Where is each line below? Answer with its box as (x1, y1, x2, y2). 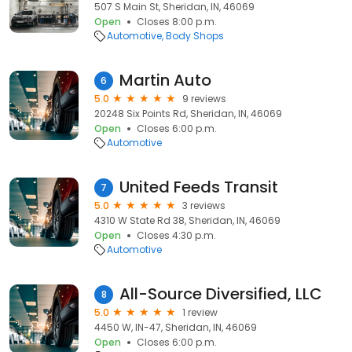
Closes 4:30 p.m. (137, 229, 216, 242)
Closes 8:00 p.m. (137, 15, 217, 28)
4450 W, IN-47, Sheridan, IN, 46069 (94, 321, 257, 334)
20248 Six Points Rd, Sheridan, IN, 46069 (94, 107, 282, 120)
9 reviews (182, 92, 226, 105)
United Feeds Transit (119, 176, 278, 198)
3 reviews (182, 199, 225, 212)
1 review (182, 306, 218, 319)
